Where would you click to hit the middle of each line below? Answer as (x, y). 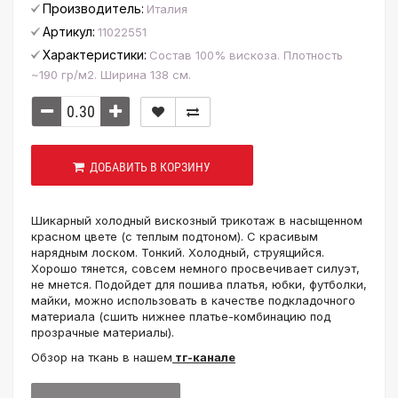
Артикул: (69, 32)
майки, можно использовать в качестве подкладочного (193, 300)
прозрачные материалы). (103, 332)
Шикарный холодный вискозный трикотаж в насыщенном (197, 220)
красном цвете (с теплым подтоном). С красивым (175, 236)
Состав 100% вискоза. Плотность (246, 55)
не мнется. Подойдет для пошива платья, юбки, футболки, (199, 284)
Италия (167, 9)
